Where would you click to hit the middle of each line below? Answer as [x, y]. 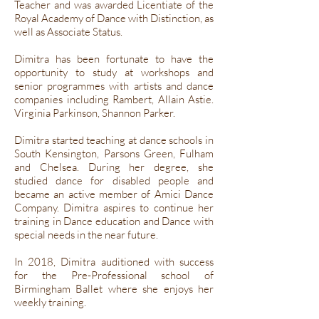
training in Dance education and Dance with [114, 221]
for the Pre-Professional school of [114, 275]
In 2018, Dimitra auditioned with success [114, 262]
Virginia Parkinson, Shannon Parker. [95, 113]
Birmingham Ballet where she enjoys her [114, 289]
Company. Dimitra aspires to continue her [114, 208]
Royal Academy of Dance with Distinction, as [114, 18]
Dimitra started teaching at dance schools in [114, 140]
